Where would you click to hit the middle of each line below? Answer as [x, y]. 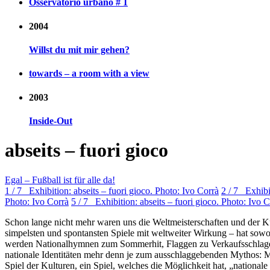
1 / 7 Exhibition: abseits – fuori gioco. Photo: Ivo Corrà [112, 190]
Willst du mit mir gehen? [79, 50]
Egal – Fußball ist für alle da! [60, 180]
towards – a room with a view [89, 74]
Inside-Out [51, 121]
